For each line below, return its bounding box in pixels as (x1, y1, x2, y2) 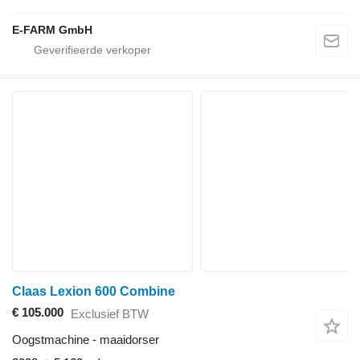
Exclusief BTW (71, 306, 149, 321)
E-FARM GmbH (12, 23, 92, 37)
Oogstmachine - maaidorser (12, 333, 159, 347)
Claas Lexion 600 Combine (12, 284, 175, 299)
